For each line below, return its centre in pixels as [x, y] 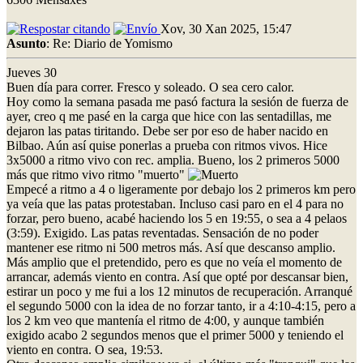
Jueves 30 [32, 72]
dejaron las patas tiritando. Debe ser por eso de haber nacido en [167, 130]
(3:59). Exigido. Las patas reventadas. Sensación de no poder [162, 233]
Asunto [26, 43]
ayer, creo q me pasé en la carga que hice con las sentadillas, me [169, 116]
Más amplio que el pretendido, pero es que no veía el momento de [174, 262]
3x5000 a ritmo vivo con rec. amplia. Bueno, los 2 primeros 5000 [173, 160]
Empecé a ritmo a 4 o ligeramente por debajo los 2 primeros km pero [181, 189]
